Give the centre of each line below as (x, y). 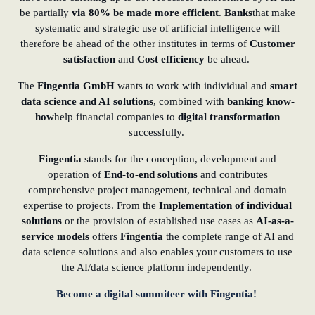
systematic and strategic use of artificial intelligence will (157, 28)
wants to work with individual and (192, 86)
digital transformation (229, 117)
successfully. (157, 133)
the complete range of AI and (228, 237)
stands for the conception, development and (179, 159)
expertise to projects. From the (91, 206)
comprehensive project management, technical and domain (157, 190)
